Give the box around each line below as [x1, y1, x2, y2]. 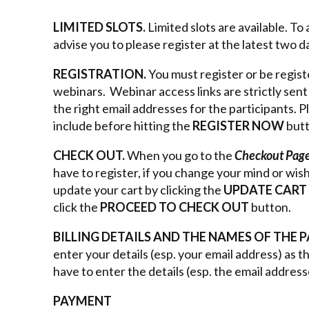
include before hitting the [53, 117, 192, 133]
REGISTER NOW [192, 117, 286, 133]
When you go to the [127, 147, 235, 163]
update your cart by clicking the [53, 181, 223, 197]
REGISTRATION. [53, 66, 148, 81]
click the [53, 199, 100, 215]
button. [251, 199, 291, 215]
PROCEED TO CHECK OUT [100, 199, 251, 215]
